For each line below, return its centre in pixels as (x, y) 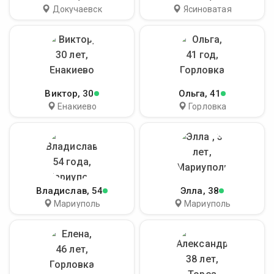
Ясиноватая (207, 9)
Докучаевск (77, 9)
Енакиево (77, 106)
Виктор (61, 94)
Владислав (61, 191)
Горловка (208, 106)
